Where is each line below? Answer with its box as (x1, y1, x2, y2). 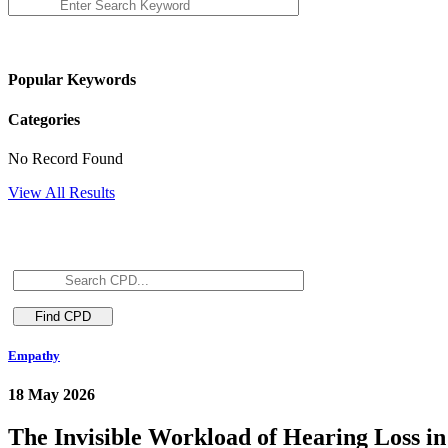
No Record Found (8, 149, 123, 167)
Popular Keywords (8, 71, 136, 89)
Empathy (8, 347, 60, 363)
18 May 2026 (8, 386, 95, 404)
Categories (8, 110, 80, 128)
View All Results (8, 183, 115, 201)
